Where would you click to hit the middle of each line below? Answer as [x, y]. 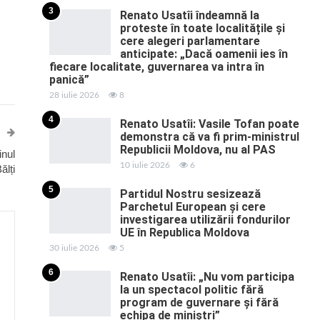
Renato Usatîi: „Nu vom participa [207, 277]
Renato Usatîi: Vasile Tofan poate [209, 124]
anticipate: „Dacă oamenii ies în [204, 54]
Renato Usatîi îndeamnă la [189, 16]
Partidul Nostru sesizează [190, 194]
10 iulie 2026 [145, 165]
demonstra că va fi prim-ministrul [209, 137]
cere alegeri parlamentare [190, 41]
